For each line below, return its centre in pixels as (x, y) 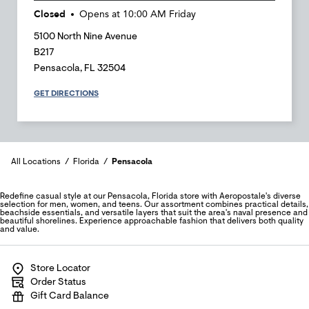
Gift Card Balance (70, 297)
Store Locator (60, 269)
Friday (182, 15)
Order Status (58, 283)
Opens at (100, 15)
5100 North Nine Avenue (86, 38)
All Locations (36, 162)
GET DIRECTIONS (66, 94)
